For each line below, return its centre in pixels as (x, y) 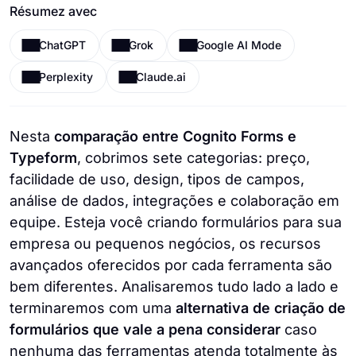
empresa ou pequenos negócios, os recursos (165, 244)
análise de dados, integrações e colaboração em (174, 201)
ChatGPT (62, 45)
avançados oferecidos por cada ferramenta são (171, 265)
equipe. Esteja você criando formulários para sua (176, 222)
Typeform (43, 158)
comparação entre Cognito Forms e (175, 136)
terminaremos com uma (93, 308)
